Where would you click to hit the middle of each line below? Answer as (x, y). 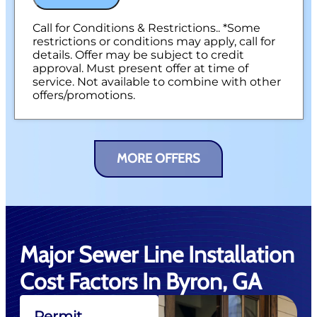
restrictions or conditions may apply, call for (154, 42)
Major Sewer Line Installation (157, 255)
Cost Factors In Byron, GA (141, 282)
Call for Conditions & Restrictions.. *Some (146, 28)
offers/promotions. (83, 96)
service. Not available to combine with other (156, 82)
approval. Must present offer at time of (140, 69)
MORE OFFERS (158, 159)
